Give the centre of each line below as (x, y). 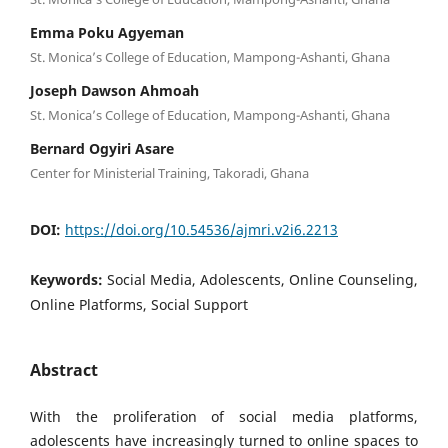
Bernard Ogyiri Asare (102, 148)
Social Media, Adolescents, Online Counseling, (262, 279)
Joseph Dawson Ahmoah (114, 90)
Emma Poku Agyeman (107, 32)
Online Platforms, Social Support (139, 304)
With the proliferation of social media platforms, (224, 417)
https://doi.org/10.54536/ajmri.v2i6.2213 (201, 229)
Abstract (64, 370)
